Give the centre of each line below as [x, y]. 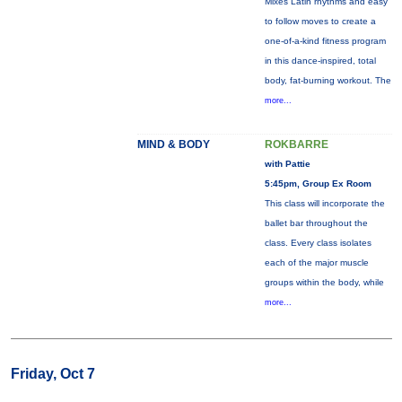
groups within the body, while [324, 282]
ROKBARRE [296, 144]
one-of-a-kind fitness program [325, 41]
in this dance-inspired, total [320, 61]
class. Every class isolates [318, 243]
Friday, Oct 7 [52, 374]
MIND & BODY [173, 144]
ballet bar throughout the [316, 223]
